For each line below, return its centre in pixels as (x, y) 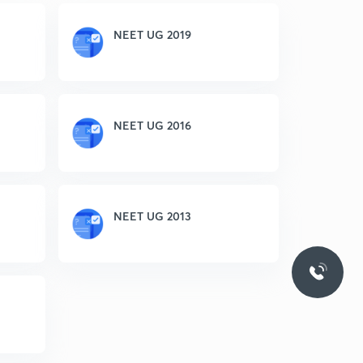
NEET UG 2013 (152, 216)
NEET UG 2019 (152, 34)
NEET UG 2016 (152, 125)
